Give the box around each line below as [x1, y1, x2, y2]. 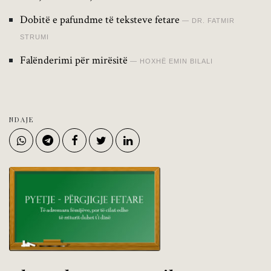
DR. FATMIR [192, 16, 235, 24]
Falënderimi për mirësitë [20, 53, 128, 67]
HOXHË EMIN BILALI [140, 57, 213, 65]
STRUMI [20, 33, 49, 41]
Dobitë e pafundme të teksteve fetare [20, 12, 180, 27]
